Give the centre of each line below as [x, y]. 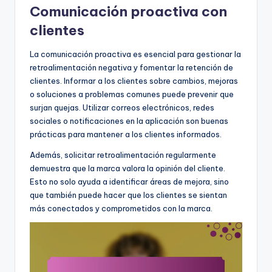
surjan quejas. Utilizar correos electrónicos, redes [122, 108]
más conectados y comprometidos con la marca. [121, 209]
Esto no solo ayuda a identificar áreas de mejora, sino [129, 182]
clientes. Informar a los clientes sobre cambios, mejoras [134, 81]
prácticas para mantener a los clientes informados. [126, 134]
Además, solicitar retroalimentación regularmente [123, 155]
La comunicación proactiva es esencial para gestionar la [135, 54]
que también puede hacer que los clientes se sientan [128, 195]
